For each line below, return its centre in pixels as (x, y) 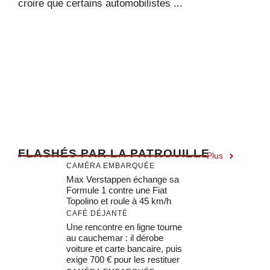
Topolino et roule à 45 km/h (119, 201)
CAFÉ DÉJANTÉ (97, 213)
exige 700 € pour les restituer (123, 259)
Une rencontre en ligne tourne (124, 227)
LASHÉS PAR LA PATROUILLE (118, 153)
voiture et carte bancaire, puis (124, 249)
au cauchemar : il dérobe (115, 238)
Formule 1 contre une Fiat (117, 190)
